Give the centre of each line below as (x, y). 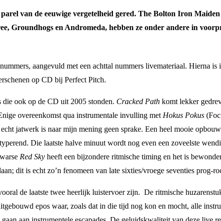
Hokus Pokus (184, 115)
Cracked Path (138, 101)
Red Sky (32, 156)
